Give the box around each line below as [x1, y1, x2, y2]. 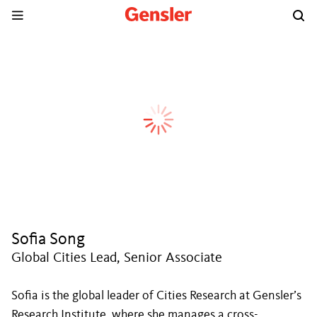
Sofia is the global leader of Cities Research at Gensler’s [11, 289, 301, 302]
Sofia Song [11, 231, 85, 248]
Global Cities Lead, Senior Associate [11, 251, 222, 265]
